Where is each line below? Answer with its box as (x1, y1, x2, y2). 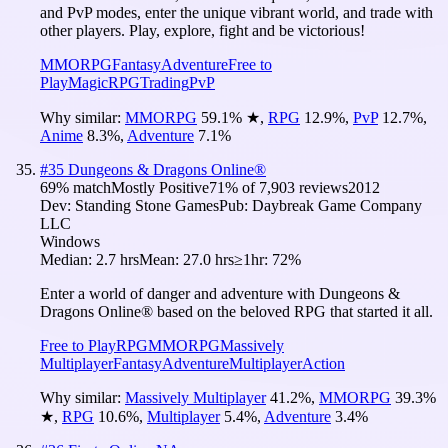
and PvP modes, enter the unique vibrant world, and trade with (40, 3, 433, 21)
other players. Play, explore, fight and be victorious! (40, 21, 365, 39)
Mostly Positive (111, 178, 209, 196)
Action (302, 354, 345, 372)
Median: (40, 250, 96, 268)
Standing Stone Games (75, 196, 219, 214)
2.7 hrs (96, 250, 139, 268)
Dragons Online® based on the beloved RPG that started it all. (40, 302, 433, 320)
